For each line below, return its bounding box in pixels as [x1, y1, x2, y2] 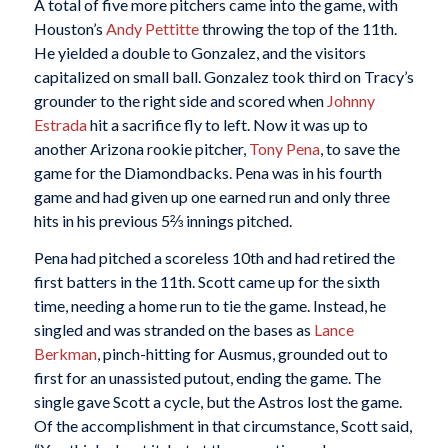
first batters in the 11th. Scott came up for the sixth [33, 272, 380, 292]
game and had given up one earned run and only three [33, 186, 390, 206]
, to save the [319, 138, 400, 158]
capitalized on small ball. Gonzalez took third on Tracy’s [33, 66, 414, 86]
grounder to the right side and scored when [33, 90, 327, 110]
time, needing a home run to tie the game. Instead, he [33, 296, 386, 316]
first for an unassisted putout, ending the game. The [33, 368, 381, 388]
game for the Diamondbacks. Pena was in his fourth [33, 162, 382, 182]
